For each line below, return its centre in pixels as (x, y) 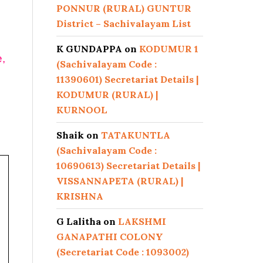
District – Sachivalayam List (124, 23)
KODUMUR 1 (169, 49)
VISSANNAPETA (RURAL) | (120, 181)
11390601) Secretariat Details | (127, 79)
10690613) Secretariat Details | (128, 166)
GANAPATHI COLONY (110, 237)
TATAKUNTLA (136, 135)
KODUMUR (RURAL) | (107, 95)
